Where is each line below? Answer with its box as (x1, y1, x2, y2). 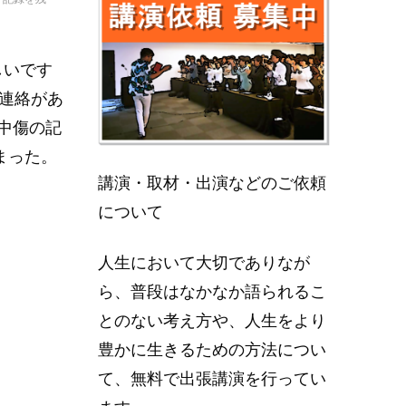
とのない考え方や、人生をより (98, 309, 326, 332)
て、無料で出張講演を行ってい (98, 367, 326, 390)
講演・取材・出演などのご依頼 (98, 171, 326, 194)
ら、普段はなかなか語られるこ (98, 280, 326, 303)
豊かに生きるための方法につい (98, 338, 326, 361)
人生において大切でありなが (98, 251, 310, 274)
